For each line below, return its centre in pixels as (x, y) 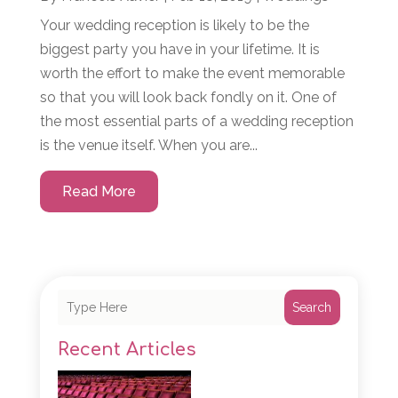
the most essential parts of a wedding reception (196, 122)
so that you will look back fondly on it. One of (188, 98)
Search (312, 308)
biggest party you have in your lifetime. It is (179, 50)
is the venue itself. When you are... (148, 146)
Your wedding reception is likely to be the (174, 26)
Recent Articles (127, 350)
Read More (99, 192)
